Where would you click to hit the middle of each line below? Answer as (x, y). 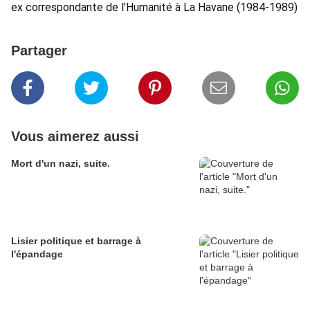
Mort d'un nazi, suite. (61, 164)
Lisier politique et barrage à (76, 241)
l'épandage (37, 254)
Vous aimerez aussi (75, 137)
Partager (39, 51)
